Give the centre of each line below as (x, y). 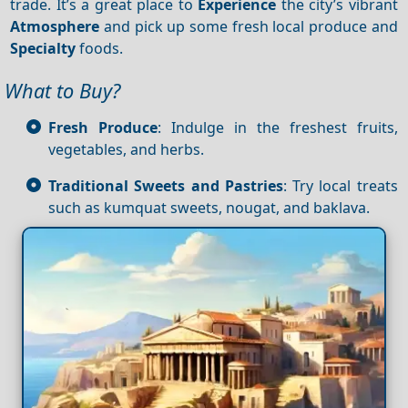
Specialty (43, 48)
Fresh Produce (103, 127)
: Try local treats (340, 185)
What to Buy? (62, 91)
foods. (100, 48)
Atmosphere (55, 26)
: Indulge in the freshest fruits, (277, 127)
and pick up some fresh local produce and (249, 26)
